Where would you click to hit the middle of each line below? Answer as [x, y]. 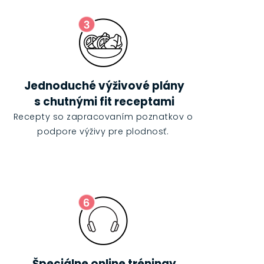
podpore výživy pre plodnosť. [103, 132]
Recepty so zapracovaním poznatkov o [103, 117]
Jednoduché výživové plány [105, 86]
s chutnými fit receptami [105, 102]
